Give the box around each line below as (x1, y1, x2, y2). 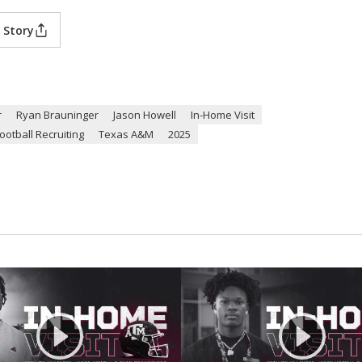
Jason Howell (113, 107, 176, 123)
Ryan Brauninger (16, 107, 99, 123)
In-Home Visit (191, 107, 255, 123)
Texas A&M (99, 127, 154, 142)
